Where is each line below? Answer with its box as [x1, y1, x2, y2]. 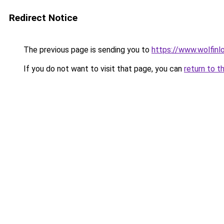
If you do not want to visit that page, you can [21, 64, 184, 73]
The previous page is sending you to [21, 45, 151, 54]
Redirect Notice [9, 12, 77, 23]
